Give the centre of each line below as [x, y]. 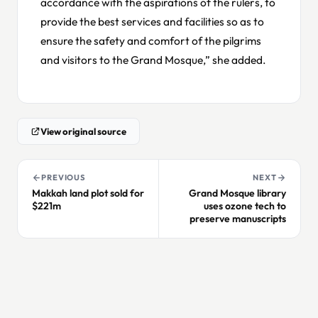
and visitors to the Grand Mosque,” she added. [153, 59]
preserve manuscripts [238, 219]
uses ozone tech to [245, 206]
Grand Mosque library [237, 193]
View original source [83, 132]
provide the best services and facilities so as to [152, 21]
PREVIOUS [64, 178]
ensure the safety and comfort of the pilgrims [151, 40]
